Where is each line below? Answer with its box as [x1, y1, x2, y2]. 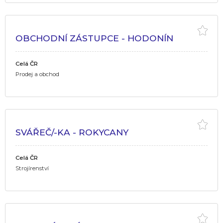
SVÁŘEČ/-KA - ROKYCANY [15, 126, 128, 137]
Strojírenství [15, 164, 49, 172]
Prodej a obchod [15, 70, 59, 78]
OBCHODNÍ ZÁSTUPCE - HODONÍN [15, 32, 173, 43]
